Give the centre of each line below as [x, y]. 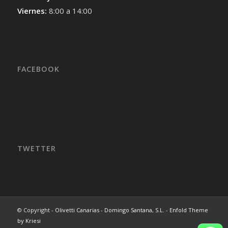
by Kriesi [29, 220]
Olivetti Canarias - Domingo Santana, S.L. [109, 210]
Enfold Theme [189, 210]
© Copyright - [36, 210]
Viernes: [33, 11]
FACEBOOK [38, 69]
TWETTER [36, 148]
